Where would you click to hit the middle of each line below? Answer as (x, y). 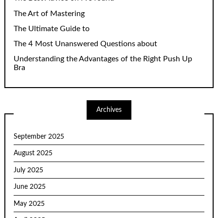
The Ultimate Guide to (52, 28)
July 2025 (29, 170)
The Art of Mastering (49, 13)
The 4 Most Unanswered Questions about (86, 44)
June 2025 (30, 187)
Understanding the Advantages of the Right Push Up (103, 59)
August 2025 (33, 154)
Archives (109, 110)
